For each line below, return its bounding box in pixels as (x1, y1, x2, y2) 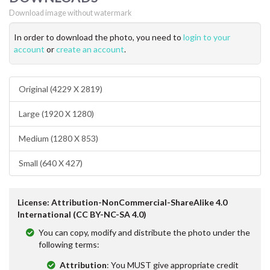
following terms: (39, 239, 99, 250)
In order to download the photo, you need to (14, 31, 183, 42)
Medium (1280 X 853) (19, 133, 98, 143)
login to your (183, 31, 230, 42)
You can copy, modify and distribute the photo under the (39, 227, 250, 237)
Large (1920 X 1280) (19, 108, 94, 119)
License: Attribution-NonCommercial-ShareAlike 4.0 (17, 196, 227, 207)
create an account (56, 43, 124, 54)
